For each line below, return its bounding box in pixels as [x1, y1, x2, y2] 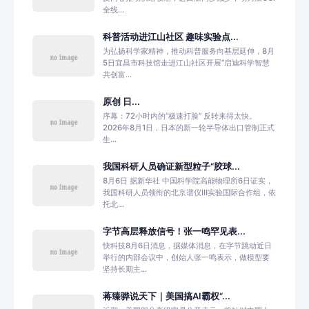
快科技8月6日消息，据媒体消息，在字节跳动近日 [103, 241, 272, 250]
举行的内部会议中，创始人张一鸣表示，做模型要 [103, 252, 270, 262]
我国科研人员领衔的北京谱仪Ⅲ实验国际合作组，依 [103, 188, 276, 197]
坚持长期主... [103, 264, 147, 274]
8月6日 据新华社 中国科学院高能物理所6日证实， [103, 176, 273, 186]
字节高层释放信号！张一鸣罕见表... [103, 226, 246, 237]
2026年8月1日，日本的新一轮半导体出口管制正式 [103, 123, 275, 132]
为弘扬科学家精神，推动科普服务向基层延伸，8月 [103, 46, 275, 56]
